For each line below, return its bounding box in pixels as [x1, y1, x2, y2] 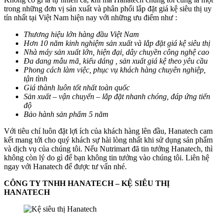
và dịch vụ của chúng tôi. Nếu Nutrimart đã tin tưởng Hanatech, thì [4, 144, 213, 153]
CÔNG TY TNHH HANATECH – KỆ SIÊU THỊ [4, 179, 170, 187]
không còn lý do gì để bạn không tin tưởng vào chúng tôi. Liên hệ [4, 153, 209, 162]
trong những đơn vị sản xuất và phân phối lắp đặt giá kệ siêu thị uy [4, 4, 212, 13]
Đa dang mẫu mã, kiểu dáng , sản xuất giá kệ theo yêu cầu [24, 56, 208, 65]
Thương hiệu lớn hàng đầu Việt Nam [24, 30, 139, 38]
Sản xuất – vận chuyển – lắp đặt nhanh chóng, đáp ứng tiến [24, 92, 210, 101]
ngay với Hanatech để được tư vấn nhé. [4, 162, 127, 171]
